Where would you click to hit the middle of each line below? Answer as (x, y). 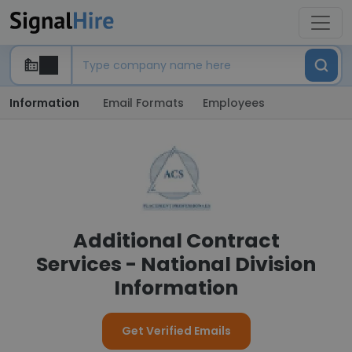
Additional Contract (176, 241)
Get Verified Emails (176, 331)
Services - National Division (176, 264)
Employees (234, 103)
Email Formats (143, 103)
